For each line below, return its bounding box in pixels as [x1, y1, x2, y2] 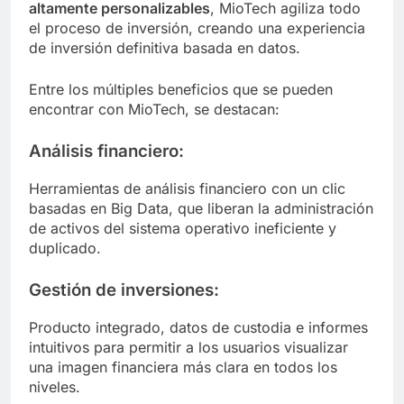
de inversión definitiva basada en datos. [29, 39, 300, 58]
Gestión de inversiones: [29, 280, 219, 301]
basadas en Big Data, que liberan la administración [29, 199, 373, 218]
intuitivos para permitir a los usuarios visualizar [29, 337, 348, 356]
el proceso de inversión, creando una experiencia [29, 19, 365, 38]
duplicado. [29, 239, 101, 258]
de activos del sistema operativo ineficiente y [29, 219, 336, 238]
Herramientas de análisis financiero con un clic [29, 179, 345, 198]
